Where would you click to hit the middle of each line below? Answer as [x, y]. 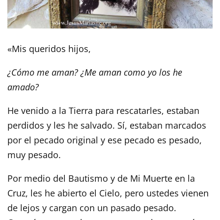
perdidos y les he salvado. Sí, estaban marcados [107, 125]
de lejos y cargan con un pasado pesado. [92, 208]
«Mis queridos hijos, [49, 49]
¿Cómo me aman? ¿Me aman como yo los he [95, 72]
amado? [23, 87]
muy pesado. [34, 155]
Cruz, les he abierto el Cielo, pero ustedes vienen [108, 193]
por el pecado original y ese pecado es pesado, [105, 140]
